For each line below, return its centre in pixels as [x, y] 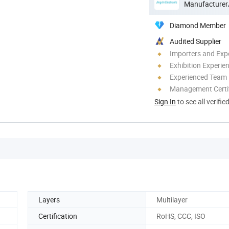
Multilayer [172, 199]
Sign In [165, 101]
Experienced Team [198, 77]
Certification [58, 216]
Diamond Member [198, 25]
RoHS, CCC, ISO [181, 216]
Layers [49, 199]
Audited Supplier [196, 41]
